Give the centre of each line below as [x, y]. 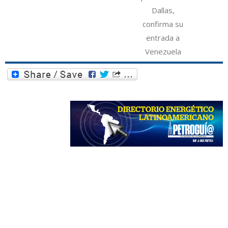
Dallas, [163, 10]
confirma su [163, 24]
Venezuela [163, 52]
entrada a [163, 38]
